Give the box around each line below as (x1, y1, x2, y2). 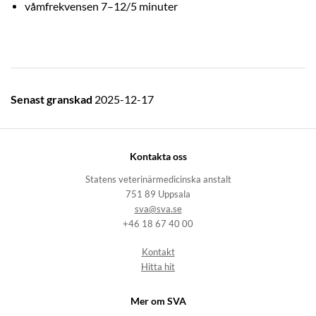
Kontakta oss (129, 150, 187, 162)
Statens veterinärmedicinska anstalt (85, 174, 231, 186)
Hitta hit (141, 262, 175, 273)
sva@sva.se (134, 204, 182, 215)
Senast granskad (11, 93, 95, 107)
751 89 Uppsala (126, 189, 190, 200)
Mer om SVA (130, 295, 186, 307)
